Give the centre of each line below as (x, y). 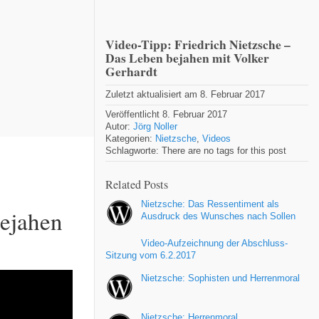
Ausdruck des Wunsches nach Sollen (218, 216)
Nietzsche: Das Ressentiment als (210, 204)
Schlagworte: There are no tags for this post (196, 151)
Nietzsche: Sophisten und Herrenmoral (220, 278)
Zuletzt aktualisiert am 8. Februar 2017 (185, 94)
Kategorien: (130, 138)
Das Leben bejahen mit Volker (187, 58)
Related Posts (137, 184)
